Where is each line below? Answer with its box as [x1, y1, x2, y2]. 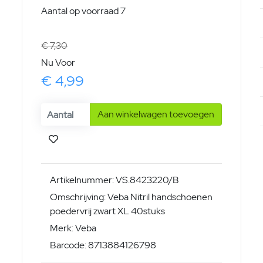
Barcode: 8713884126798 [50, 239, 157, 252]
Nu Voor [41, 56, 76, 69]
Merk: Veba [50, 222, 97, 235]
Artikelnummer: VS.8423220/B [50, 174, 180, 187]
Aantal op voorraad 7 [41, 5, 126, 18]
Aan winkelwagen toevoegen [97, 108, 214, 121]
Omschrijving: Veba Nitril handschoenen [50, 191, 213, 204]
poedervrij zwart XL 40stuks [50, 205, 166, 218]
